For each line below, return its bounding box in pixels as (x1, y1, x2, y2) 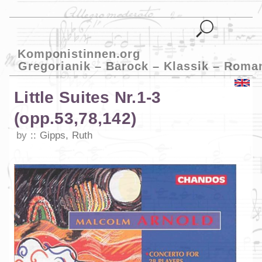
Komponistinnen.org (18, 47, 140, 60)
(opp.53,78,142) (14, 109, 137, 128)
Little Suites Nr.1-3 (14, 88, 161, 107)
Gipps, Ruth (39, 130, 93, 142)
